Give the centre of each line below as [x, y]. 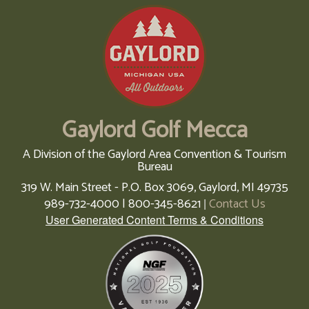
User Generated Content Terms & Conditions [154, 220]
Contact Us [237, 205]
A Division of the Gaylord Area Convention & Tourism [154, 155]
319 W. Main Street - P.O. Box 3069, [108, 188]
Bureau [154, 167]
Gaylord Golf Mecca [154, 131]
